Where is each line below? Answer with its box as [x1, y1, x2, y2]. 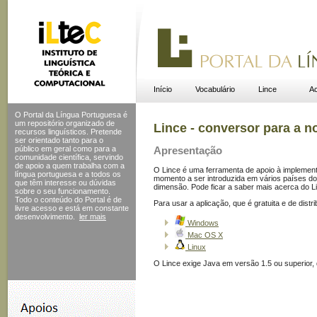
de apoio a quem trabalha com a [15, 161, 125, 170]
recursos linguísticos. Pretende [15, 127, 122, 136]
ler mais [79, 212, 106, 221]
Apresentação [154, 144, 222, 157]
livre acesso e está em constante [15, 204, 129, 212]
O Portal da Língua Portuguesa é [15, 110, 127, 119]
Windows [185, 218, 219, 227]
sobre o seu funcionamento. [15, 187, 110, 195]
